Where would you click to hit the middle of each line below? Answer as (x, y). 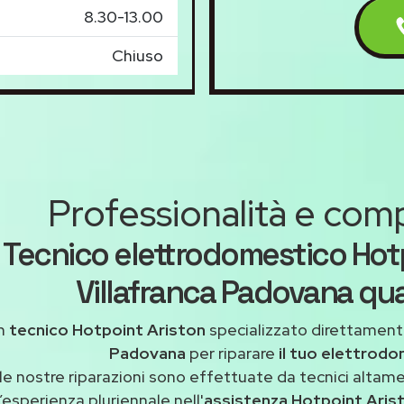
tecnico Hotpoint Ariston (107, 330)
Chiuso (138, 56)
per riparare (232, 353)
